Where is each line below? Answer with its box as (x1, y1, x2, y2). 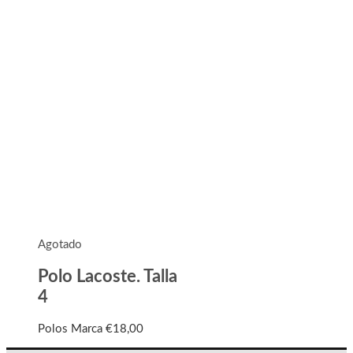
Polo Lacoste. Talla (38, 268, 177, 286)
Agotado (38, 239, 82, 251)
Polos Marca (38, 322, 106, 335)
